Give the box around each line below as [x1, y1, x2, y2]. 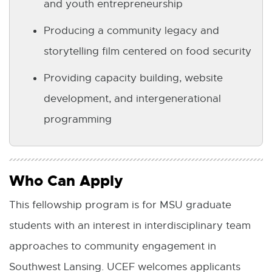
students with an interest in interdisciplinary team [9, 219, 251, 233]
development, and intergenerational [44, 92, 221, 106]
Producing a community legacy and [44, 24, 219, 38]
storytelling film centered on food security [44, 45, 251, 58]
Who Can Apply [9, 171, 123, 191]
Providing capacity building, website [44, 72, 223, 85]
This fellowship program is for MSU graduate [9, 199, 231, 212]
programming [44, 113, 112, 126]
